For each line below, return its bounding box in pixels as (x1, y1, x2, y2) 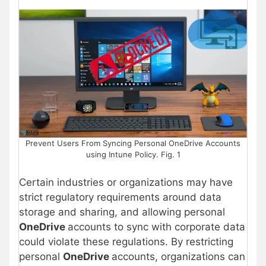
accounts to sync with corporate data (68, 221, 245, 233)
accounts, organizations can (112, 251, 245, 263)
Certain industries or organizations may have (19, 176, 233, 189)
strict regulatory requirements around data (19, 191, 221, 204)
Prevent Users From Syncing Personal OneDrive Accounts (26, 138, 240, 148)
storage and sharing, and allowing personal (19, 206, 225, 218)
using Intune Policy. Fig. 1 (85, 149, 180, 159)
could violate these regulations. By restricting (19, 236, 233, 248)
